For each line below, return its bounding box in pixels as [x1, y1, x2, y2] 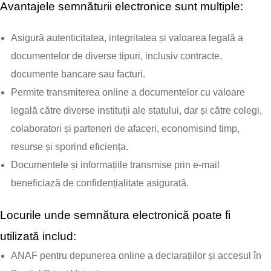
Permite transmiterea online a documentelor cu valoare [11, 87, 245, 97]
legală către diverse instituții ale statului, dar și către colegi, [11, 105, 262, 116]
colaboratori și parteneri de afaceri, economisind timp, [11, 123, 240, 134]
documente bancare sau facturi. [11, 69, 145, 79]
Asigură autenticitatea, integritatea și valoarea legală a [11, 33, 243, 43]
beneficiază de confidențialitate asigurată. [11, 178, 189, 188]
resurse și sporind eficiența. [11, 142, 128, 152]
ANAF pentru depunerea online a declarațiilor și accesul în [11, 250, 261, 261]
